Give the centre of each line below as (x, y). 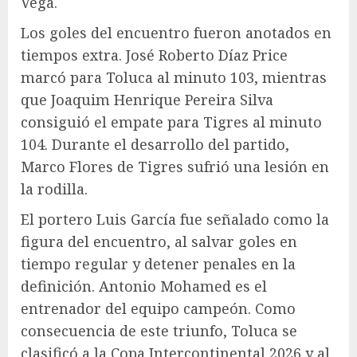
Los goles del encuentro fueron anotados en (176, 33)
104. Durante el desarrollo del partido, (155, 145)
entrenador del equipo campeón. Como (158, 309)
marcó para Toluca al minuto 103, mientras (174, 78)
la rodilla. (54, 189)
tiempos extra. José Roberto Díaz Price (154, 55)
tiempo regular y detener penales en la (158, 264)
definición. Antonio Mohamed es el (144, 286)
